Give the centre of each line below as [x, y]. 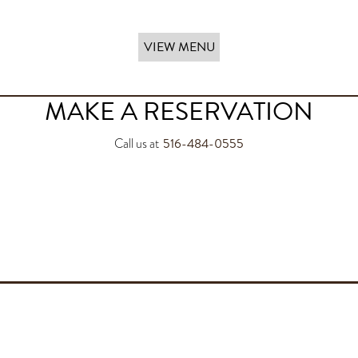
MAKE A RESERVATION [179, 111]
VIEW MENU [179, 47]
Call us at [137, 144]
